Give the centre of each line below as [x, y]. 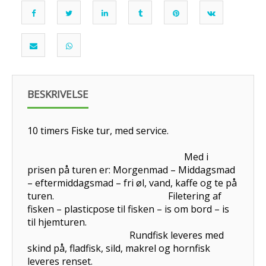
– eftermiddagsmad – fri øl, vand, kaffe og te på [132, 183]
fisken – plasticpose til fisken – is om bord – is [128, 209]
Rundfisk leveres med [126, 235]
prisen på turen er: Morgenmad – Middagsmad [131, 170]
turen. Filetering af [124, 196]
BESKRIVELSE [58, 94]
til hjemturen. [132, 222]
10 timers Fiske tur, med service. [132, 130]
